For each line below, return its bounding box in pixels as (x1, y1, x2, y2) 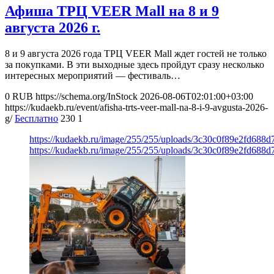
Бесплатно (15, 113, 58, 124)
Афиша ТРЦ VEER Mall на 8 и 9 (5, 3, 219, 20)
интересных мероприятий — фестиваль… (5, 70, 180, 81)
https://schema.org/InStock (35, 91, 138, 102)
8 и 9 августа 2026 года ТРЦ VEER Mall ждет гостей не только (5, 48, 267, 59)
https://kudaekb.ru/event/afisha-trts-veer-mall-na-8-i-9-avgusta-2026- (5, 102, 268, 113)
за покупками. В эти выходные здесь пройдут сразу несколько (5, 59, 264, 70)
